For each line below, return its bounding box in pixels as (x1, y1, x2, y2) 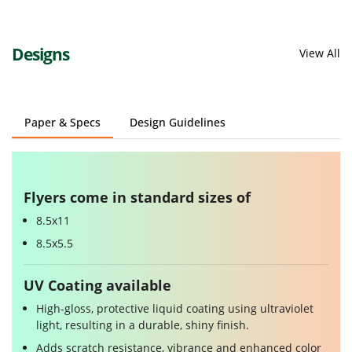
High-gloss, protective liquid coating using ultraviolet (36, 301, 313, 317)
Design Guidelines (129, 115, 225, 130)
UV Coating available (24, 276, 171, 295)
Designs (12, 43, 69, 66)
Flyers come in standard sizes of (24, 188, 251, 207)
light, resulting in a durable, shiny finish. (36, 317, 249, 333)
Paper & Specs (24, 115, 101, 130)
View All (299, 46, 340, 61)
